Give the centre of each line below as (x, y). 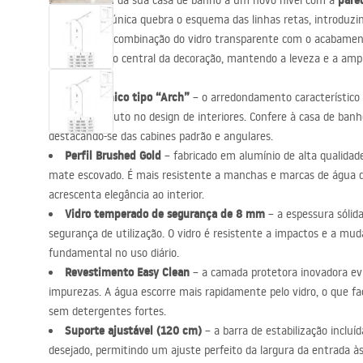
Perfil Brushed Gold (113, 156)
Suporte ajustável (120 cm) (133, 331)
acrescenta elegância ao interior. (126, 194)
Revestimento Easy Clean (127, 272)
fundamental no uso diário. (114, 253)
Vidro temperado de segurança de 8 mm (165, 214)
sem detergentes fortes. (107, 311)
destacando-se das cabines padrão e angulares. (161, 136)
